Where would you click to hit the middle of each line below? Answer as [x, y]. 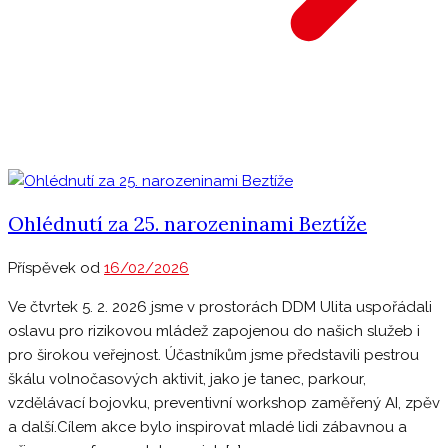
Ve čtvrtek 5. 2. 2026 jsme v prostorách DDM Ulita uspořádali [220, 307]
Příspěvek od [56, 268]
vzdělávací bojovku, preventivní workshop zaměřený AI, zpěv [224, 403]
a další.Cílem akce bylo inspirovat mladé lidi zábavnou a [207, 427]
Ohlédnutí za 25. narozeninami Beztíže [187, 224]
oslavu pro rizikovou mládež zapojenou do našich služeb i [214, 331]
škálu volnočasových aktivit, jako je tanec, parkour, [187, 379]
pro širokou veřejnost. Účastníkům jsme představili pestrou [213, 355]
